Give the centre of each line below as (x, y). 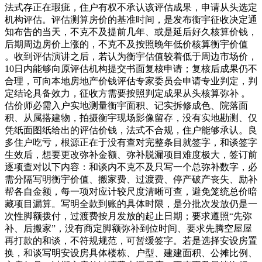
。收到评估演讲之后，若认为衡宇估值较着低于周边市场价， (131, 56)
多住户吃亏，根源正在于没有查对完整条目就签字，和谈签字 (131, 142)
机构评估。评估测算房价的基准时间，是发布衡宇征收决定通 (131, 19)
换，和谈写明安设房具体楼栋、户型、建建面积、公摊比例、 (131, 253)
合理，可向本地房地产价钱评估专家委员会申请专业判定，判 (131, 81)
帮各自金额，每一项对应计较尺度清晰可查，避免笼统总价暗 (131, 191)
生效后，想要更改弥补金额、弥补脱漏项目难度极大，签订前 (131, 154)
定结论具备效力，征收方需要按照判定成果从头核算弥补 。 (127, 93)
